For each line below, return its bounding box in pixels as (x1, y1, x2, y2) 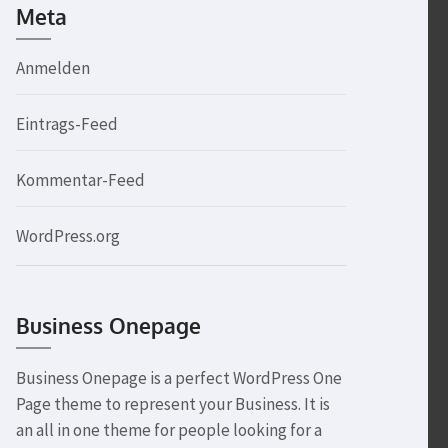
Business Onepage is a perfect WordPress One (16, 367, 342, 389)
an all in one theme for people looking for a (16, 419, 322, 441)
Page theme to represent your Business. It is (16, 393, 330, 415)
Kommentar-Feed (16, 169, 145, 191)
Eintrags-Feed (16, 113, 118, 135)
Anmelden (16, 57, 90, 79)
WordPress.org (16, 225, 120, 247)
